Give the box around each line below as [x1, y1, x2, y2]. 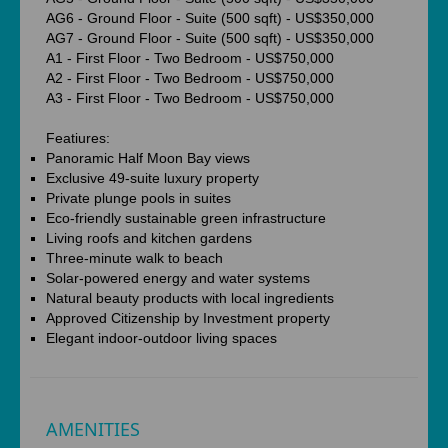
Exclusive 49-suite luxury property [46, 170, 259, 186]
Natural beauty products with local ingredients [46, 290, 334, 306]
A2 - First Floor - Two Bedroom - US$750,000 [46, 70, 334, 86]
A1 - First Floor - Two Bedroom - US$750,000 [46, 50, 334, 66]
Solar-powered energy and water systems [46, 270, 310, 286]
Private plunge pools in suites [46, 190, 231, 206]
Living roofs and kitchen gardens [46, 230, 252, 246]
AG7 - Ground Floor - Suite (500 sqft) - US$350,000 [46, 30, 374, 46]
